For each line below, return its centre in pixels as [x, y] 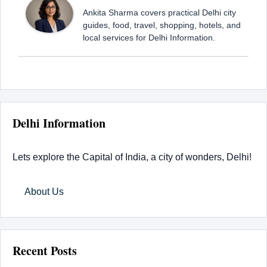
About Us [44, 191]
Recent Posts [45, 250]
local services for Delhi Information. [149, 37]
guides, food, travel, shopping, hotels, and [162, 25]
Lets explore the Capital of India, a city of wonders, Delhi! [132, 157]
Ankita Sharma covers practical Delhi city [159, 12]
